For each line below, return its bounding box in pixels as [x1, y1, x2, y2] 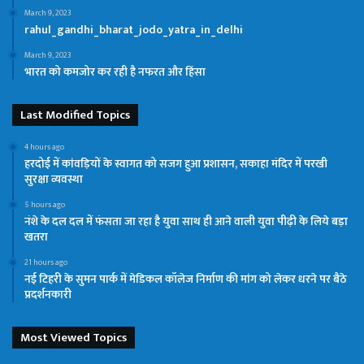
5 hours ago [24, 197, 65, 211]
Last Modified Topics [20, 104, 130, 125]
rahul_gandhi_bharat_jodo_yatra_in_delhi [24, 19, 243, 39]
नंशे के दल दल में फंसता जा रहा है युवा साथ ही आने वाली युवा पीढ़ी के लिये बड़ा [24, 211, 348, 231]
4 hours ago [24, 140, 64, 154]
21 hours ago [24, 255, 67, 269]
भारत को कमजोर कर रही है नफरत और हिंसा [24, 62, 206, 81]
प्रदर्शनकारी [24, 284, 71, 304]
